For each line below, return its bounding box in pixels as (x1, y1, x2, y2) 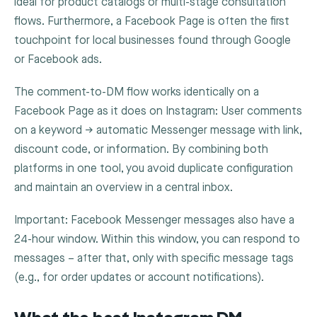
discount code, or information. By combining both (14, 142, 268, 156)
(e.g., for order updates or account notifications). (14, 270, 264, 284)
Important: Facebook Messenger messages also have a (14, 213, 294, 227)
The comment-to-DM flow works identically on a (14, 85, 259, 99)
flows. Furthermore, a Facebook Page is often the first (14, 14, 289, 28)
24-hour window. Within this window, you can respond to (14, 232, 300, 246)
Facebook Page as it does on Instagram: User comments (14, 104, 302, 118)
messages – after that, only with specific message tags (14, 251, 294, 265)
